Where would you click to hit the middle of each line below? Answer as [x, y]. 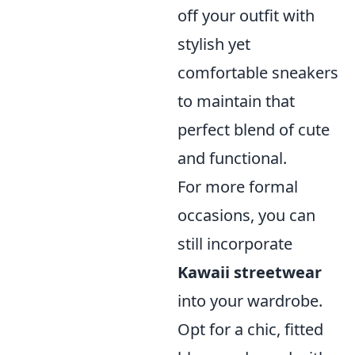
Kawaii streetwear [250, 273]
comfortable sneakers [258, 73]
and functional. [232, 158]
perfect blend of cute [254, 130]
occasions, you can [246, 216]
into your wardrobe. [250, 301]
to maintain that [236, 101]
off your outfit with [246, 16]
